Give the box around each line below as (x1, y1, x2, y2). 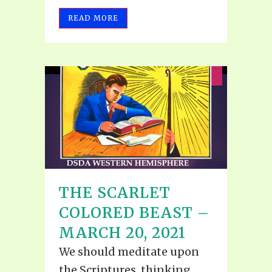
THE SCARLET (59, 183, 171, 202)
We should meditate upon (59, 244, 199, 259)
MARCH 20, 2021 (59, 223, 186, 242)
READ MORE (68, 13, 118, 23)
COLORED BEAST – (59, 203, 209, 222)
